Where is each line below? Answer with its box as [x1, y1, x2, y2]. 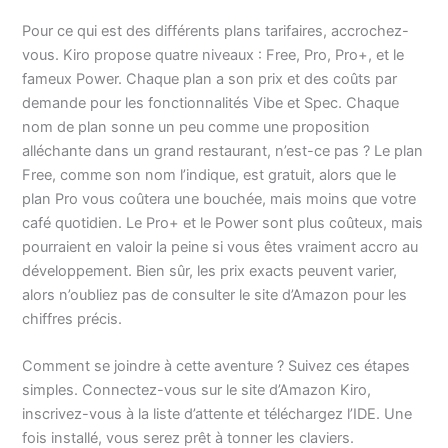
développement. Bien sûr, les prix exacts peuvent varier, [22, 261, 398, 280]
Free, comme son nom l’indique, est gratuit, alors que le [22, 165, 397, 184]
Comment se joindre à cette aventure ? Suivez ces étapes [22, 357, 411, 376]
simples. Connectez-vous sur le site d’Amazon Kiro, [22, 381, 372, 400]
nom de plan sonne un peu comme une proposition [22, 117, 371, 136]
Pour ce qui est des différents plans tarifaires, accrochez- [22, 21, 410, 40]
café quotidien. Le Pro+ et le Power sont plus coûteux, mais [22, 213, 424, 232]
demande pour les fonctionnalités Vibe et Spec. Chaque [22, 93, 400, 112]
